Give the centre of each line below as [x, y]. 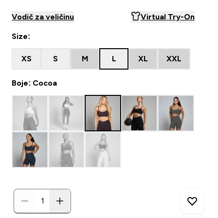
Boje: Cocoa [34, 83]
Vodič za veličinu [43, 17]
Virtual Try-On [168, 17]
